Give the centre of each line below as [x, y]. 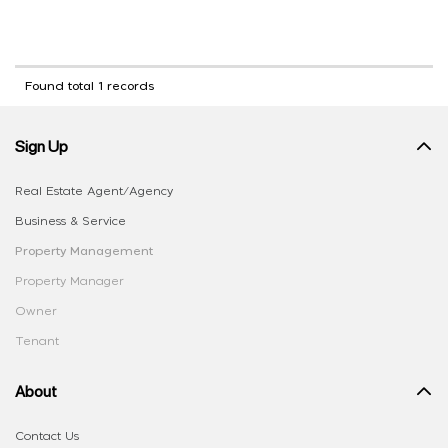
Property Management [84, 250]
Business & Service [70, 220]
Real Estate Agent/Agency [94, 190]
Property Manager [69, 280]
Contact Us [47, 435]
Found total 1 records [89, 85]
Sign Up [41, 146]
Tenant [37, 340]
